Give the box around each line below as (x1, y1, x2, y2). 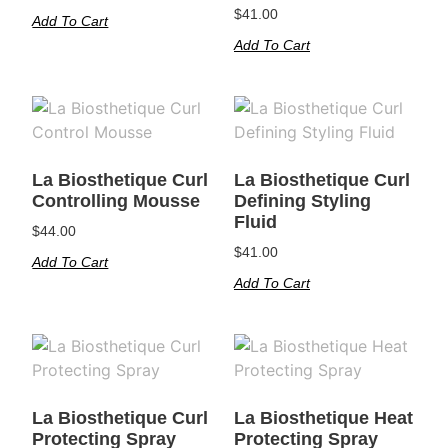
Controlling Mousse (32, 191, 201, 212)
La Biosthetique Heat (234, 408, 413, 429)
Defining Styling (234, 191, 371, 212)
